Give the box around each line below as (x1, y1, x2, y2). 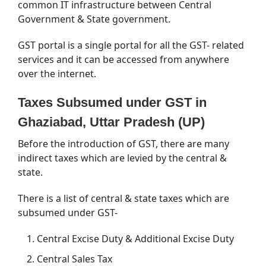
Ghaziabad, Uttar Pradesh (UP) (18, 114, 205, 129)
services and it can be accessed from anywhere (18, 52, 229, 66)
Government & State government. (18, 12, 170, 26)
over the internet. (18, 66, 96, 80)
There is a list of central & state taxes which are (18, 191, 229, 205)
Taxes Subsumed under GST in (18, 94, 207, 110)
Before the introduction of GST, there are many (18, 137, 229, 150)
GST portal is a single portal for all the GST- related (18, 38, 244, 52)
